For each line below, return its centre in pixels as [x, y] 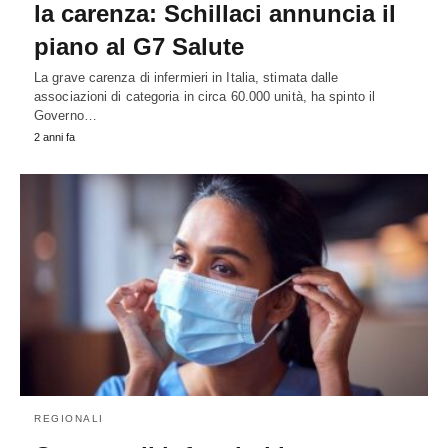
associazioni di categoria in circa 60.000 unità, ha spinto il [205, 97]
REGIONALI [69, 419]
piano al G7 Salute [139, 47]
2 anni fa [54, 137]
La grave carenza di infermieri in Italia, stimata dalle [186, 78]
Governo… [65, 116]
